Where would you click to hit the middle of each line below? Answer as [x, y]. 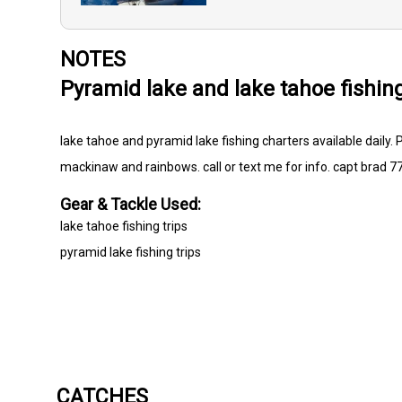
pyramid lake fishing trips [131, 253]
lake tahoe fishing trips [124, 227]
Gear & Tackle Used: [131, 205]
